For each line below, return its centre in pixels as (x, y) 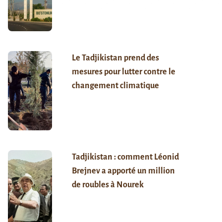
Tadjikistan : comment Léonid (125, 157)
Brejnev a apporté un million (123, 171)
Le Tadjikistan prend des (115, 58)
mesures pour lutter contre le (123, 72)
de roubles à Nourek (108, 185)
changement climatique (115, 85)
